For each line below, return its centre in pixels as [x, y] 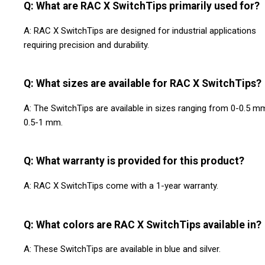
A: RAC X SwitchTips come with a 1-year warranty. [121, 186]
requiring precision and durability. [86, 45]
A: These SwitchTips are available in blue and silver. [122, 249]
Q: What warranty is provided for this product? [134, 161]
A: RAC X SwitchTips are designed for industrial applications [140, 30]
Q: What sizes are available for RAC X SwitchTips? [143, 84]
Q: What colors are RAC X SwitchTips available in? [143, 224]
